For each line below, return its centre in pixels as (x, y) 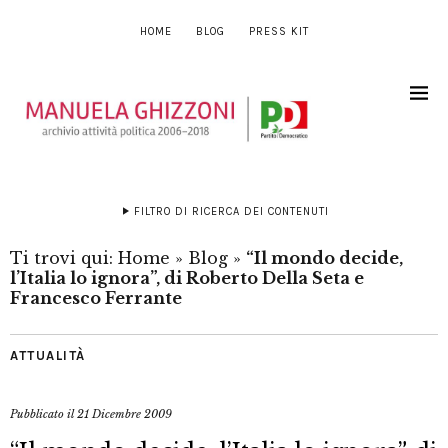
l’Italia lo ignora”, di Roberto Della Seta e (187, 278)
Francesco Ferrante (96, 298)
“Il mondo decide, (324, 258)
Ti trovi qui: (64, 258)
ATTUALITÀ (48, 356)
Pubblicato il (43, 414)
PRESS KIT (278, 31)
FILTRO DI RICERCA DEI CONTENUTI (231, 212)
